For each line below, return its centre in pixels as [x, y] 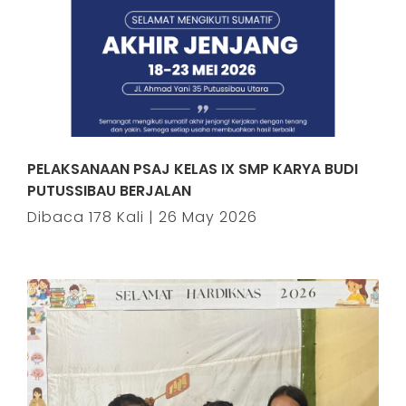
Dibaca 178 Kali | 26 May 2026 [142, 217]
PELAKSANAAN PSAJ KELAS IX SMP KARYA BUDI [193, 169]
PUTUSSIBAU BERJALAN [109, 191]
